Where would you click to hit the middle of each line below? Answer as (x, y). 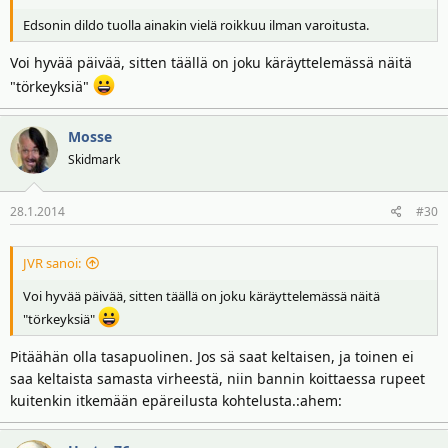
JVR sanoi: (52, 262)
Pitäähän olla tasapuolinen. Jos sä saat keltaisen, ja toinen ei (212, 356)
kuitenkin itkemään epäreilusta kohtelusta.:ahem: (176, 400)
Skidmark (94, 159)
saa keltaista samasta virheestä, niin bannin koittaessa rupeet (217, 378)
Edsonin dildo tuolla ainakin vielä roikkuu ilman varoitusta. (196, 24)
